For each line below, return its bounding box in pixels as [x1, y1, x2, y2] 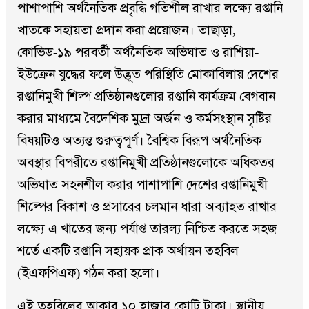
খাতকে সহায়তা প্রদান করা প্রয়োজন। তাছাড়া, [17, 23, 236, 38]
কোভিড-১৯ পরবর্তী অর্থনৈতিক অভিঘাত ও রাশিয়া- [17, 45, 259, 60]
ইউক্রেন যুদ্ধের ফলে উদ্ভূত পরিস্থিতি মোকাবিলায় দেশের [17, 67, 279, 82]
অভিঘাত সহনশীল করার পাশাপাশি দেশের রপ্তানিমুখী [17, 177, 268, 192]
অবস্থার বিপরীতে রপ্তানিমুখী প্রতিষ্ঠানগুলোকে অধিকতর [17, 155, 275, 170]
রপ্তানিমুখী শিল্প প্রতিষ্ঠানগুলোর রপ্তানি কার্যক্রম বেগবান [17, 89, 275, 104]
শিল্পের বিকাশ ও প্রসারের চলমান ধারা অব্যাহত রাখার [17, 199, 277, 215]
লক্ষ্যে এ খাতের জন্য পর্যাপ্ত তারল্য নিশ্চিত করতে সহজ [17, 221, 277, 237]
